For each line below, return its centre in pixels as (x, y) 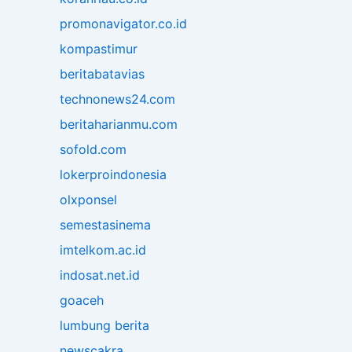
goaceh (82, 301)
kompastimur (99, 49)
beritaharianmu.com (119, 125)
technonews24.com (117, 99)
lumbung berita (104, 326)
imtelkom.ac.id (103, 250)
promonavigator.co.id (123, 24)
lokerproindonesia (113, 175)
